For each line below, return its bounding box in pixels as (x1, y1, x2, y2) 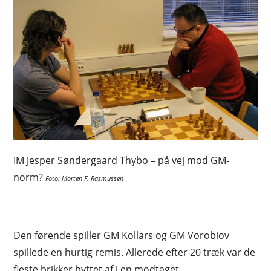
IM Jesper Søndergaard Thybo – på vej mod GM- (13, 154, 230, 168)
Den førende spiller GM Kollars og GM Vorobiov (13, 229, 230, 243)
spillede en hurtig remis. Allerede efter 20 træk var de (13, 246, 256, 260)
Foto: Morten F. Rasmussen (45, 174, 124, 183)
